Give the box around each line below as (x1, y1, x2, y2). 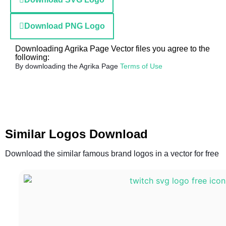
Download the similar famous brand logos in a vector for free (5, 149, 219, 158)
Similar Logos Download (5, 127, 148, 141)
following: (15, 53, 49, 62)
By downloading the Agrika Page (15, 62, 120, 70)
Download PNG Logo (24, 22, 105, 30)
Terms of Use (120, 62, 162, 70)
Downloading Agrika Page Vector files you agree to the (15, 44, 210, 53)
